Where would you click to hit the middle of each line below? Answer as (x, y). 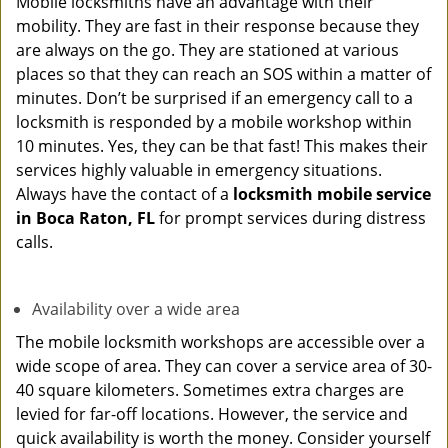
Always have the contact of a (124, 194)
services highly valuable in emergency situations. (199, 170)
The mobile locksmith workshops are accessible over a (220, 342)
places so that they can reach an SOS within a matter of (223, 74)
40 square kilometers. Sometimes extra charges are (210, 390)
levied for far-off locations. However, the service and (212, 414)
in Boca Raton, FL (85, 218)
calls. (34, 242)
